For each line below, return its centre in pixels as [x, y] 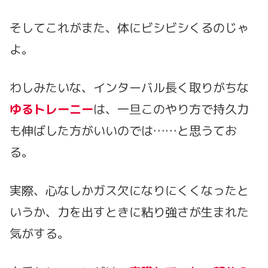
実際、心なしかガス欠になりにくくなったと [129, 191]
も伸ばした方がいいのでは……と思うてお [123, 131]
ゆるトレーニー [51, 109]
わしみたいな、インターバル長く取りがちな [129, 88]
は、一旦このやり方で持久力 [171, 109]
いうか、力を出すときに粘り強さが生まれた [129, 212]
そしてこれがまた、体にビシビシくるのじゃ [129, 28]
